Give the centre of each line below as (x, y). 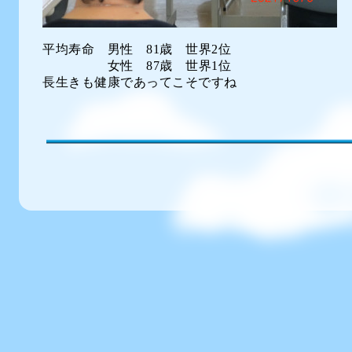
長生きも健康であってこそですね (140, 82)
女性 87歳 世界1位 (137, 66)
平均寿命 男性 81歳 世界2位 (137, 49)
